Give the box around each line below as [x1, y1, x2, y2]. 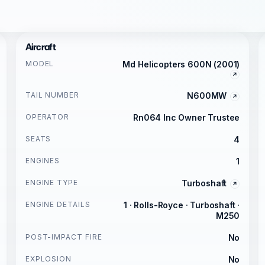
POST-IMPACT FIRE [25, 232, 103, 241]
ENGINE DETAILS [25, 200, 91, 209]
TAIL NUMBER [25, 91, 80, 99]
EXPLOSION [25, 254, 72, 263]
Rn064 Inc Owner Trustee [132, 112, 240, 122]
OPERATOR [25, 112, 70, 121]
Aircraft [25, 41, 56, 53]
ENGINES [25, 156, 60, 165]
